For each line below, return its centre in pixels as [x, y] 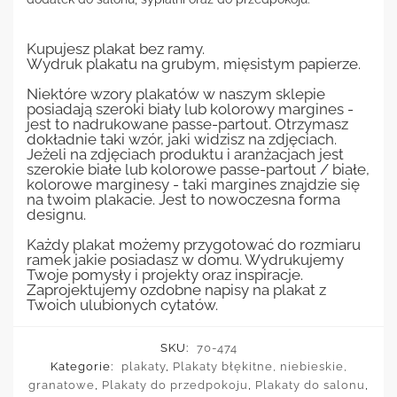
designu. [56, 214]
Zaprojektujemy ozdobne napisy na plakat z [176, 289]
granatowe [62, 385]
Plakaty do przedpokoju [175, 385]
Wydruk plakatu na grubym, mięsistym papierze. [194, 63]
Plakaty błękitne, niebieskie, [260, 366]
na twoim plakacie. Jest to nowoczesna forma [183, 199]
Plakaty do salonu [310, 385]
